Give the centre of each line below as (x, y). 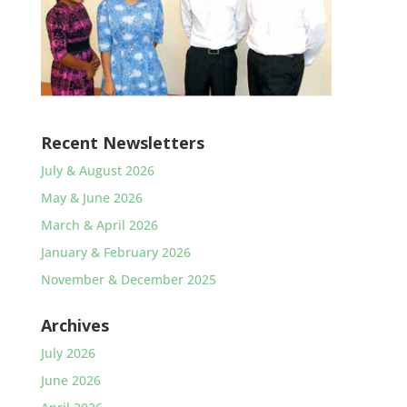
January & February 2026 (115, 252)
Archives (74, 325)
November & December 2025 (128, 279)
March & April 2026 (99, 225)
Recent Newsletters (122, 143)
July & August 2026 (97, 170)
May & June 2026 (91, 198)
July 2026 (68, 353)
